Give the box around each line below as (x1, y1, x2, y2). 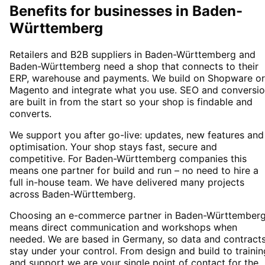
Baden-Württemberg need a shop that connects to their (9, 60, 258, 73)
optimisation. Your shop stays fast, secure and (9, 141, 217, 153)
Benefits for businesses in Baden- (9, 2, 243, 20)
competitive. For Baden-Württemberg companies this (9, 153, 247, 165)
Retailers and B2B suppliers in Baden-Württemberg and (9, 49, 256, 61)
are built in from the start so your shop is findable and (9, 96, 253, 108)
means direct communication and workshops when (9, 221, 237, 234)
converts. (9, 108, 51, 120)
